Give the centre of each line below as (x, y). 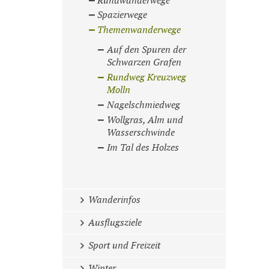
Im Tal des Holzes (143, 148)
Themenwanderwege (139, 31)
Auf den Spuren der (147, 50)
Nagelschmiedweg (144, 106)
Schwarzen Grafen (144, 63)
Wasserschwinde (141, 133)
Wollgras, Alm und (145, 121)
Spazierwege (122, 16)
